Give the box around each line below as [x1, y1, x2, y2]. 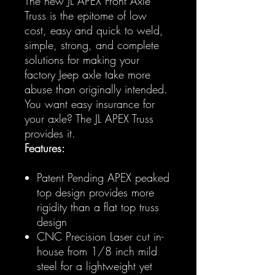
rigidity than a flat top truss [37, 199, 159, 214]
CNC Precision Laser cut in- [37, 228, 163, 244]
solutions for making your [25, 52, 139, 67]
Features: [25, 140, 65, 155]
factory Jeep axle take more [25, 66, 150, 82]
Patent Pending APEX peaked [37, 169, 169, 185]
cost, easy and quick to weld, [25, 22, 163, 37]
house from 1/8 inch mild [37, 243, 157, 258]
